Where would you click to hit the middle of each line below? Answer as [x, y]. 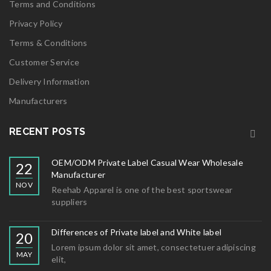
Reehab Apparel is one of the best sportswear [142, 190]
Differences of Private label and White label [136, 232]
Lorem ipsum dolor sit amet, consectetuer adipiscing [154, 247]
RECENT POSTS [47, 132]
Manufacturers [38, 101]
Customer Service [44, 62]
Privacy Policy [36, 23]
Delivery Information [49, 81]
